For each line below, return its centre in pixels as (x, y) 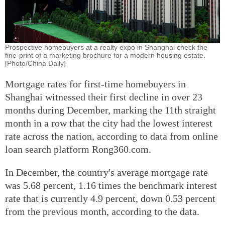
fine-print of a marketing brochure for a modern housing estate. (105, 55)
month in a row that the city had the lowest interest (109, 123)
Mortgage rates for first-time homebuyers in (95, 84)
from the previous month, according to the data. (102, 211)
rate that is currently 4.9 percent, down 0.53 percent (110, 198)
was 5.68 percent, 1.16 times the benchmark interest (111, 185)
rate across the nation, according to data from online (111, 136)
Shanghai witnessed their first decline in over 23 (104, 97)
